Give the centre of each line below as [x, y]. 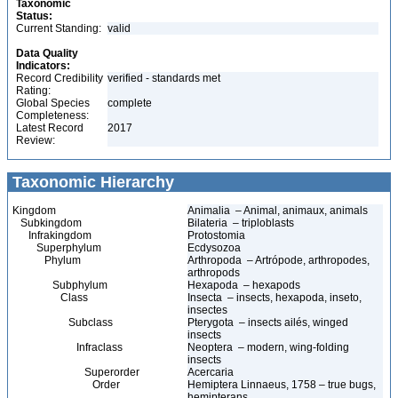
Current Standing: [59, 28]
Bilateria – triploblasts [241, 223]
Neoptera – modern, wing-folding [268, 347]
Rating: [33, 91]
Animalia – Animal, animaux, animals [278, 211]
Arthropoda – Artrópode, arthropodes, [279, 260]
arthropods [214, 273]
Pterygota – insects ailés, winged [268, 322]
